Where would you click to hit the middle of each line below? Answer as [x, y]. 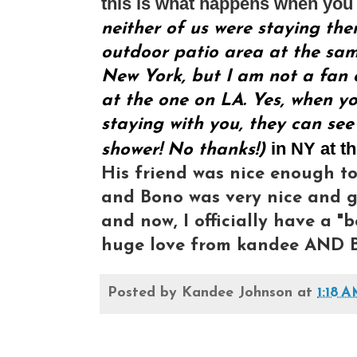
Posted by [145, 292]
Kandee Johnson [237, 292]
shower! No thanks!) [183, 150]
